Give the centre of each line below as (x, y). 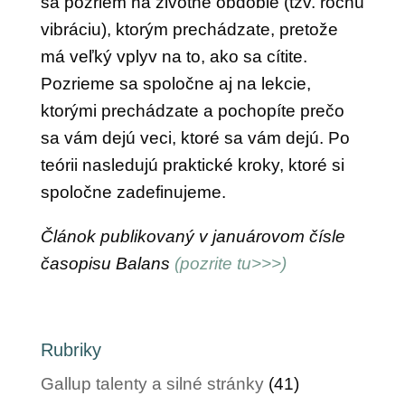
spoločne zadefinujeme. (133, 192)
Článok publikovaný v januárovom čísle (193, 236)
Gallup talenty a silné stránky (152, 384)
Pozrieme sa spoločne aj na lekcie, (175, 84)
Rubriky (71, 350)
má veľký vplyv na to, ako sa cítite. (174, 57)
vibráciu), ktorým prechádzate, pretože (189, 29)
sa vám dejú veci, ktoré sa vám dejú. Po (195, 138)
